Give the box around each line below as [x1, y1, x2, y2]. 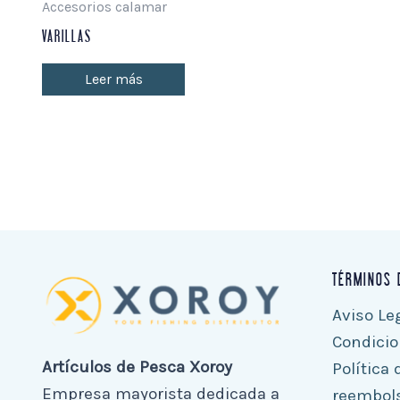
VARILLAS [42, 27, 92, 48]
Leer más [84, 71, 143, 88]
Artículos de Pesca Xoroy [42, 356, 232, 377]
